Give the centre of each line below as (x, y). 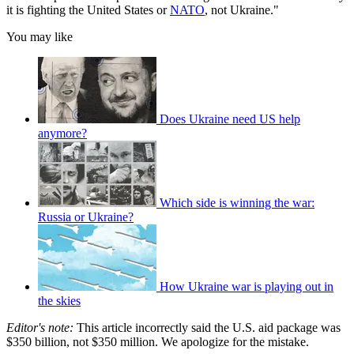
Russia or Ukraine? (86, 217)
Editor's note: (40, 328)
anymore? (62, 134)
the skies (59, 301)
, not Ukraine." (242, 10)
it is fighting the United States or (88, 10)
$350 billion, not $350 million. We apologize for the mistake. (158, 342)
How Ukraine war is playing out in (247, 287)
